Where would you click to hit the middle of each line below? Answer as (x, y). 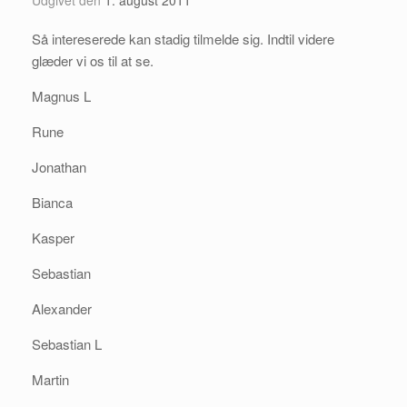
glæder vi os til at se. (93, 60)
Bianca (52, 202)
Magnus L (61, 96)
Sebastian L (67, 344)
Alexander (62, 308)
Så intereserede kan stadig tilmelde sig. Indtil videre (183, 39)
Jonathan (59, 167)
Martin (50, 379)
